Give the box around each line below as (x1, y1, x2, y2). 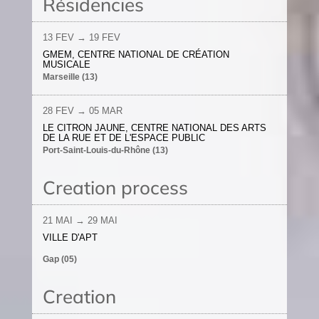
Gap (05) (42, 254, 77, 264)
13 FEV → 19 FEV (42, 32, 120, 43)
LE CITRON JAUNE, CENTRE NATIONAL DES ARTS (42, 122, 266, 133)
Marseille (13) (42, 72, 98, 82)
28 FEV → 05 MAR (42, 105, 122, 116)
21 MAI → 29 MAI (42, 215, 117, 226)
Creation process (42, 176, 188, 199)
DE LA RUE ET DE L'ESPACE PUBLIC (42, 132, 205, 143)
